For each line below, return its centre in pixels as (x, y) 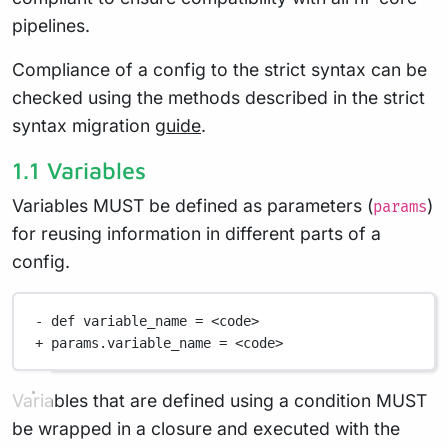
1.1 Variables (79, 170)
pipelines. (51, 25)
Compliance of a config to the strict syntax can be (219, 69)
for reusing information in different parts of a (196, 233)
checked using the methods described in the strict (218, 97)
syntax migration (83, 125)
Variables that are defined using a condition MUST (219, 400)
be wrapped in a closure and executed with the (206, 428)
